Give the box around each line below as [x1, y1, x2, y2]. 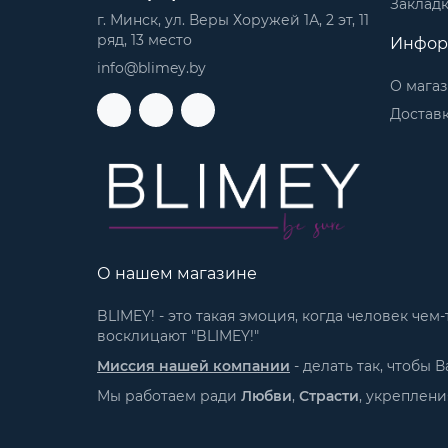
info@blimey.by [97, 58, 206, 77]
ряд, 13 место [97, 30, 192, 49]
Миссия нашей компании [97, 357, 290, 376]
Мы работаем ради [97, 387, 241, 406]
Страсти [299, 387, 359, 406]
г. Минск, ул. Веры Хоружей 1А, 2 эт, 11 [97, 10, 369, 29]
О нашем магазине [97, 264, 257, 284]
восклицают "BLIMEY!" [97, 327, 259, 346]
